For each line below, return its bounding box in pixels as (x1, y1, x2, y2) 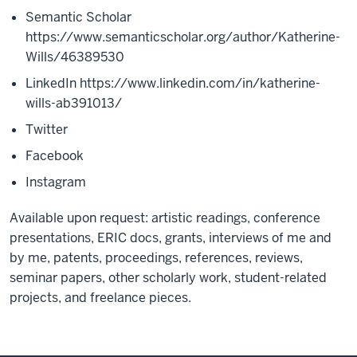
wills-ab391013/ (25, 95, 122, 112)
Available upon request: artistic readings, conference (10, 210, 320, 226)
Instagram (25, 174, 86, 190)
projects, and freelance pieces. (10, 289, 191, 306)
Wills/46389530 (25, 49, 124, 65)
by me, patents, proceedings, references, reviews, (10, 249, 303, 266)
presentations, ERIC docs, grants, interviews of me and (10, 229, 331, 246)
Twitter (25, 121, 68, 138)
